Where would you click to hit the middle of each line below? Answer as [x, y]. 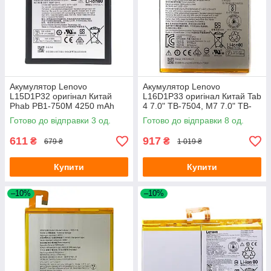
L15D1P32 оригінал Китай [61, 96]
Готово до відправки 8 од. [193, 121]
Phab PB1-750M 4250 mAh [62, 106]
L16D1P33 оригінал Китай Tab [202, 96]
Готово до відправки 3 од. [60, 121]
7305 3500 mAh [173, 116]
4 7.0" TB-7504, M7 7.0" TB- [197, 106]
